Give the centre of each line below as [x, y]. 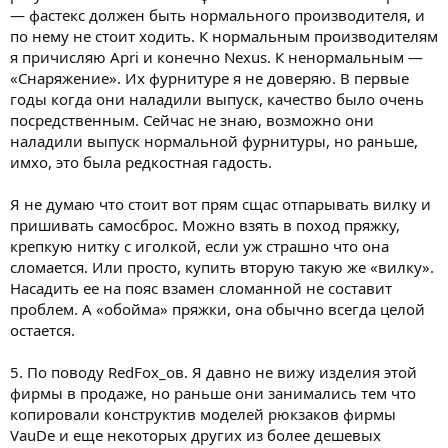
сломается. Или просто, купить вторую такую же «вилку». [222, 266]
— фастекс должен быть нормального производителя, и [217, 14]
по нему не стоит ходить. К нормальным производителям [224, 35]
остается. [42, 329]
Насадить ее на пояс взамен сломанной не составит [201, 287]
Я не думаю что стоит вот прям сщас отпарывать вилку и [220, 203]
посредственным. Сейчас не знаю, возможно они [192, 119]
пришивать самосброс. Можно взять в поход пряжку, [205, 224]
